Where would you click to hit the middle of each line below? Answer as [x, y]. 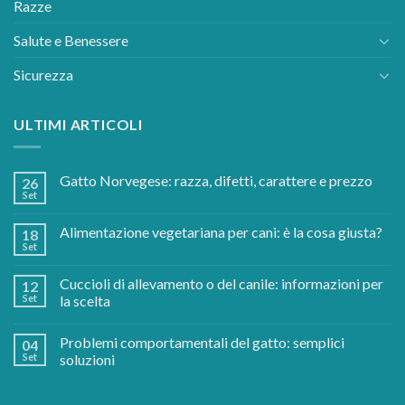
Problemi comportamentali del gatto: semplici [202, 342]
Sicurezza [43, 75]
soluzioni [87, 359]
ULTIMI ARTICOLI [78, 125]
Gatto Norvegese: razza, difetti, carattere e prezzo [216, 180]
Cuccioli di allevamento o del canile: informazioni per [221, 283]
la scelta [85, 300]
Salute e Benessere [71, 41]
